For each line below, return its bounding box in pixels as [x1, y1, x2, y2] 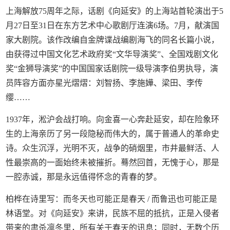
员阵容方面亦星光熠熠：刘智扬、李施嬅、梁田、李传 [6, 79, 203, 87]
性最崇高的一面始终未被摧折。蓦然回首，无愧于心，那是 [6, 158, 220, 167]
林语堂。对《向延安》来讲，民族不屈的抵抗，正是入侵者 [6, 209, 220, 218]
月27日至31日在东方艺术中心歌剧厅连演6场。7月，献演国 [6, 21, 220, 30]
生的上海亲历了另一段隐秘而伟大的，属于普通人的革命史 [6, 129, 220, 138]
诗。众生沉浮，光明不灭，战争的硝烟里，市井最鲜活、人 [6, 144, 220, 152]
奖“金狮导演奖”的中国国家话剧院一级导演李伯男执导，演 [6, 64, 219, 73]
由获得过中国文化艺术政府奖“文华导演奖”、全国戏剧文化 [6, 50, 219, 59]
